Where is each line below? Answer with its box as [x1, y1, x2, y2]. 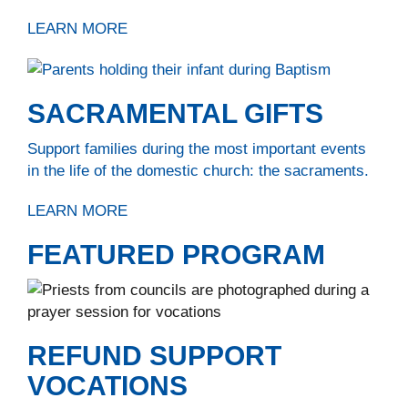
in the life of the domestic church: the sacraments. [27, 161, 369, 180]
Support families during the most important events [27, 139, 366, 158]
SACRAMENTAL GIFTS [27, 98, 323, 129]
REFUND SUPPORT [27, 341, 281, 372]
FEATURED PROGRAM [27, 240, 325, 270]
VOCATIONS [27, 371, 188, 402]
